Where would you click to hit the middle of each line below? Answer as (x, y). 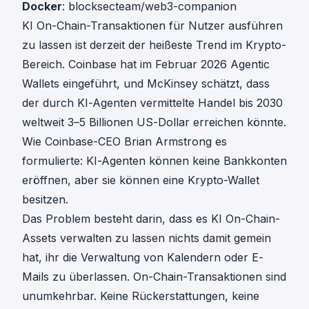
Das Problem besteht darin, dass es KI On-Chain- (151, 219)
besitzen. (45, 199)
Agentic (250, 64)
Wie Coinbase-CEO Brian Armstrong (119, 141)
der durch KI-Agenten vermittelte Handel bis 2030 (152, 103)
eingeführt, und (103, 83)
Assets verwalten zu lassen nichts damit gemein (147, 238)
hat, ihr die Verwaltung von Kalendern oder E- (143, 257)
